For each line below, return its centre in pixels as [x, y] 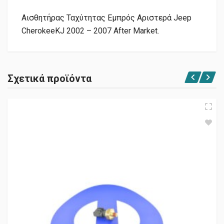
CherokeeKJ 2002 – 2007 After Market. [90, 31]
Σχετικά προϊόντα [49, 79]
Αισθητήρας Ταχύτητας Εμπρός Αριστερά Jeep [106, 18]
